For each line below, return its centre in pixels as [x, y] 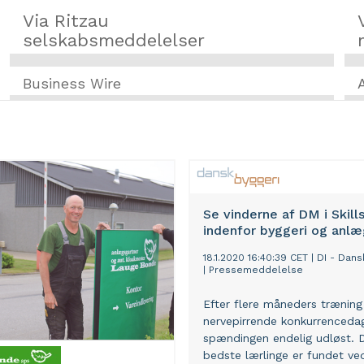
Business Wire [71, 84]
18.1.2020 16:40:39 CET [256, 258]
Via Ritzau [65, 21]
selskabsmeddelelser [113, 40]
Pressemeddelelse [256, 270]
